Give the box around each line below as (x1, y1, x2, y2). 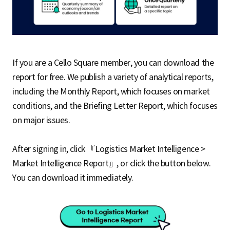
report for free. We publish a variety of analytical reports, (12, 71, 214, 82)
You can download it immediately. (12, 172, 133, 183)
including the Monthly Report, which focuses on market (12, 86, 210, 97)
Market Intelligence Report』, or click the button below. (12, 158, 211, 168)
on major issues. (12, 114, 70, 125)
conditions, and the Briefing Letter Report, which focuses (12, 100, 218, 111)
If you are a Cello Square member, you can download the (12, 57, 214, 68)
